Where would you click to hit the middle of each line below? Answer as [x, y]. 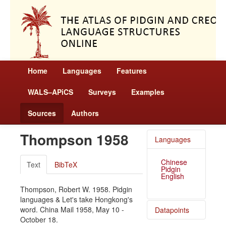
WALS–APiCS [50, 92]
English [172, 176]
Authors [85, 113]
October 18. [39, 219]
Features [132, 71]
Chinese [174, 162]
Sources [42, 113]
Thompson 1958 [74, 139]
